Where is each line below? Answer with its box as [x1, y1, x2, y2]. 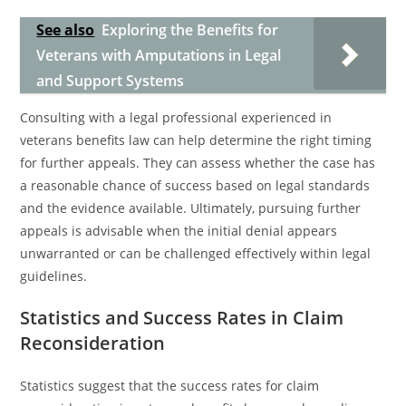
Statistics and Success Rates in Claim [20, 305, 344, 330]
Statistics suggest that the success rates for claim [20, 377, 320, 394]
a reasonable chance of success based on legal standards [20, 177, 371, 194]
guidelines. [20, 267, 88, 285]
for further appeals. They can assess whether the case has [20, 154, 376, 171]
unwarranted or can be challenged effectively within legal [20, 245, 372, 262]
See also [36, 20, 95, 40]
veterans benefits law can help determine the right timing [20, 131, 372, 149]
